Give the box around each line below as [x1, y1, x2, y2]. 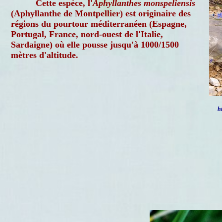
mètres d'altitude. [11, 50, 78, 60]
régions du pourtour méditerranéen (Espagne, [11, 19, 187, 29]
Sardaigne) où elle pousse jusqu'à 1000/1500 [11, 40, 179, 50]
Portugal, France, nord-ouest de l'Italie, [11, 29, 163, 39]
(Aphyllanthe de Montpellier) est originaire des [11, 8, 191, 18]
